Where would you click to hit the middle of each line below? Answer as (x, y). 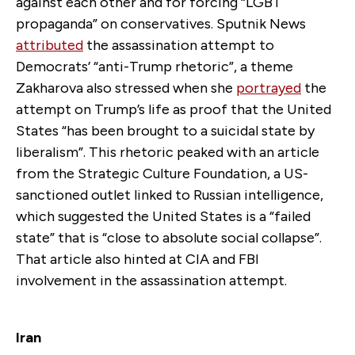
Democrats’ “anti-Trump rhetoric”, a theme (155, 66)
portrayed (269, 88)
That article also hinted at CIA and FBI (137, 259)
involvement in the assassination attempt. (151, 280)
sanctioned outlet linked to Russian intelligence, (170, 195)
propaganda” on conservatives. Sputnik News (161, 23)
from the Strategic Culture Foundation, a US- (162, 173)
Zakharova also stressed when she (126, 88)
